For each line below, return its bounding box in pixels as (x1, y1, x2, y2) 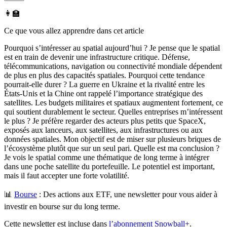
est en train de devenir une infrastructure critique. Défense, (4, 52, 190, 61)
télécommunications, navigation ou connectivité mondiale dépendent (4, 61, 222, 70)
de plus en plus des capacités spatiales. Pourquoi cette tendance (4, 70, 205, 80)
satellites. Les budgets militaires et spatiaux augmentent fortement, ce (4, 98, 223, 107)
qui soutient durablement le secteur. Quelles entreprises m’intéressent (4, 107, 222, 116)
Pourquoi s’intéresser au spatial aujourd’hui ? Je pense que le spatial (4, 43, 220, 52)
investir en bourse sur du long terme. (4, 202, 120, 211)
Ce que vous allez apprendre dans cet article (4, 26, 144, 35)
